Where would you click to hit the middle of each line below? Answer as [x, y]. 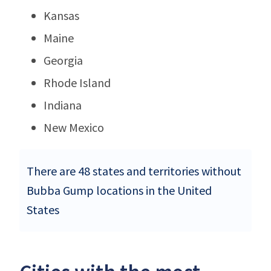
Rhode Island [77, 82]
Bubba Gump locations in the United [119, 190]
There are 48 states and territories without [134, 171]
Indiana [63, 105]
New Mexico [74, 127]
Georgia [63, 60]
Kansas [61, 15]
